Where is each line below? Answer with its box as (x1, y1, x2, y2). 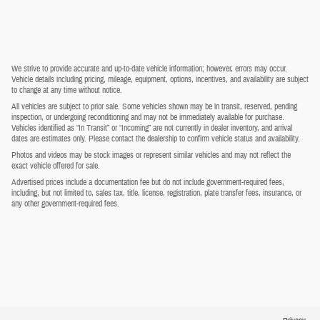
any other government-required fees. (11, 198, 119, 210)
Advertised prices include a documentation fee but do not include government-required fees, (11, 176, 284, 189)
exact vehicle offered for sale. (11, 160, 100, 172)
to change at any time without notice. (11, 84, 122, 96)
